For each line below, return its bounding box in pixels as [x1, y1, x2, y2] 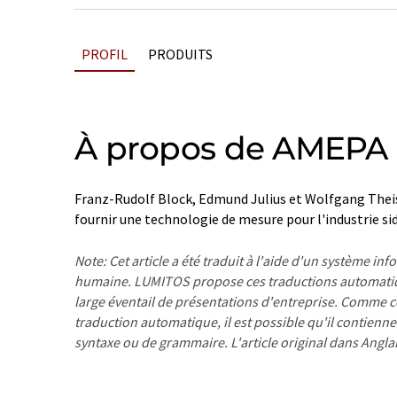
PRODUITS [148, 45, 213, 63]
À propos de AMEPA [74, 128, 388, 167]
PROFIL [82, 45, 128, 63]
